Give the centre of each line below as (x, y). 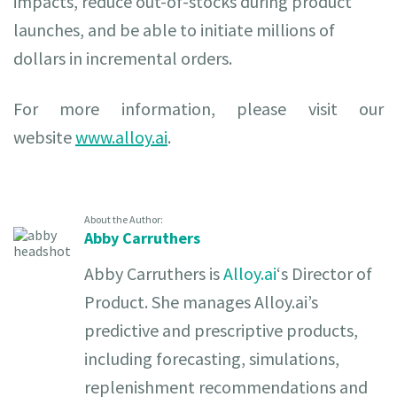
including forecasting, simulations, (212, 358)
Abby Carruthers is (154, 273)
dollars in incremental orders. (123, 58)
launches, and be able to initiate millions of (174, 30)
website (44, 137)
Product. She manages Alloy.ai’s (201, 302)
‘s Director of (324, 273)
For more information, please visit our (198, 109)
